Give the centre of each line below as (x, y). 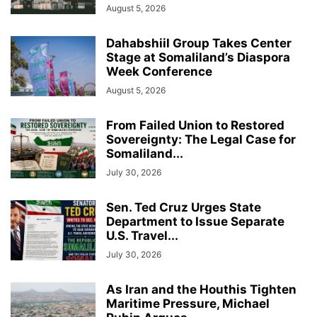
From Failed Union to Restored (195, 125)
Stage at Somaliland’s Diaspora (198, 57)
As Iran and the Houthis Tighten (201, 289)
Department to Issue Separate (195, 221)
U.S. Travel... (142, 235)
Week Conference (159, 71)
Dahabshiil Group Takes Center (199, 43)
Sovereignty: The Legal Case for (201, 139)
